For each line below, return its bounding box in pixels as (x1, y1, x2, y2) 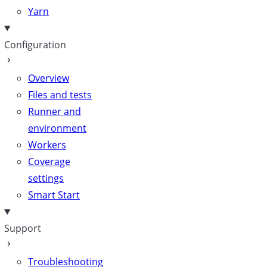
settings (28, 172, 64, 185)
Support (4, 222, 41, 235)
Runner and (28, 105, 81, 118)
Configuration (4, 38, 66, 51)
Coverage (28, 155, 70, 168)
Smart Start (28, 188, 80, 201)
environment (28, 122, 86, 135)
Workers (28, 138, 66, 151)
